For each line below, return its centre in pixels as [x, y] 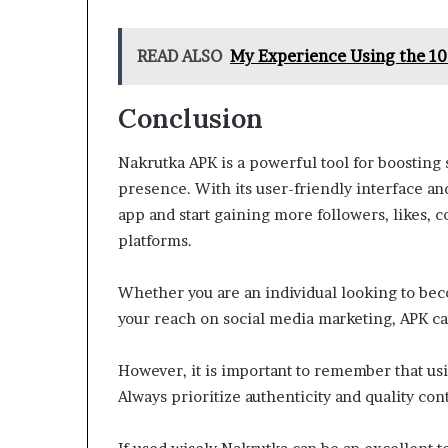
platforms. [155, 240]
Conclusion [190, 117]
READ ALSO [179, 55]
